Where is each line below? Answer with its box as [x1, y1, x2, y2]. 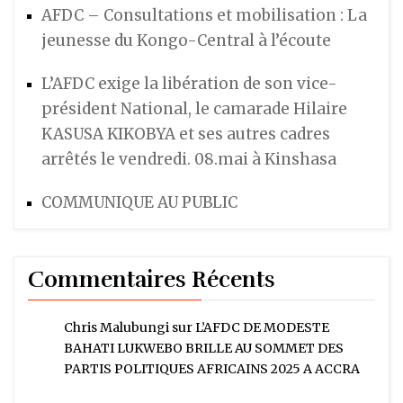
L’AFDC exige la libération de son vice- [41, 74, 337, 94]
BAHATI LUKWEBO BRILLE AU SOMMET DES [64, 340, 344, 357]
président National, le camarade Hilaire [41, 99, 347, 120]
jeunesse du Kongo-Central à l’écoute [41, 31, 331, 51]
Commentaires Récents [28, 265, 275, 294]
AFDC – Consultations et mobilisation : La [41, 5, 367, 26]
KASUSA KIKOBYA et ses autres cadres [41, 124, 330, 145]
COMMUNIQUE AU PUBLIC [41, 193, 237, 213]
